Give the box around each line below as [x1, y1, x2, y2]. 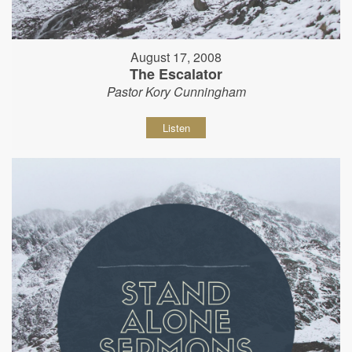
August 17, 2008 [130, 48, 222, 66]
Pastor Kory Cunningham [106, 82, 246, 101]
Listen [162, 120, 190, 135]
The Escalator [130, 64, 222, 84]
